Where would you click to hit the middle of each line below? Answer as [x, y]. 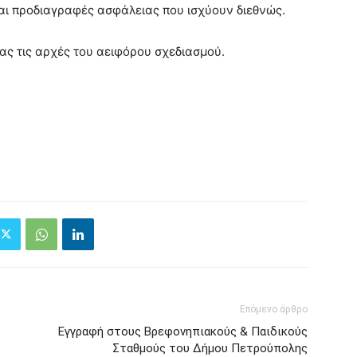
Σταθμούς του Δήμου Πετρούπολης [210, 348]
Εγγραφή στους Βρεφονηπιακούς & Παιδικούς [183, 331]
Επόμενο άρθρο [274, 309]
